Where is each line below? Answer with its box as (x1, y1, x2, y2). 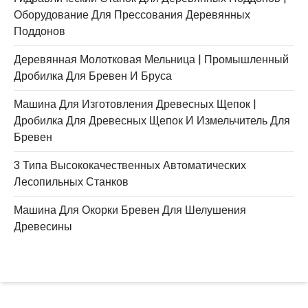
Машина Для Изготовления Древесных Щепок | (14, 96, 256, 112)
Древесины (14, 218, 72, 234)
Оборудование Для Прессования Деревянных (14, 6, 250, 23)
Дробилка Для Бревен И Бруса (14, 67, 172, 84)
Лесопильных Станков (14, 173, 129, 190)
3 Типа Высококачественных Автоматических (14, 157, 246, 173)
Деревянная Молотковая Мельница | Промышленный (14, 51, 289, 67)
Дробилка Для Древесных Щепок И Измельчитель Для (14, 112, 290, 129)
